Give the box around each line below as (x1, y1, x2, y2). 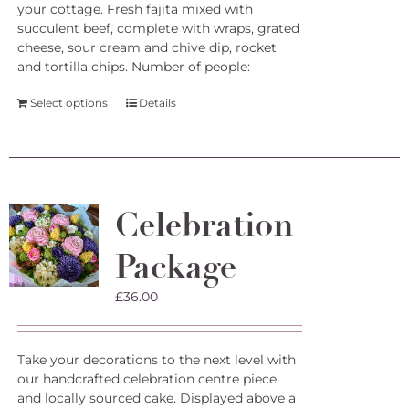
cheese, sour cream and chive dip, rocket (16, 39, 277, 56)
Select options (29, 96, 108, 110)
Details (138, 96, 176, 110)
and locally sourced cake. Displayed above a (16, 390, 296, 406)
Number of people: (131, 58, 250, 75)
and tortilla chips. (16, 58, 131, 75)
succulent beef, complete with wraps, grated (16, 20, 299, 37)
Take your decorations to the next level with (16, 351, 296, 368)
